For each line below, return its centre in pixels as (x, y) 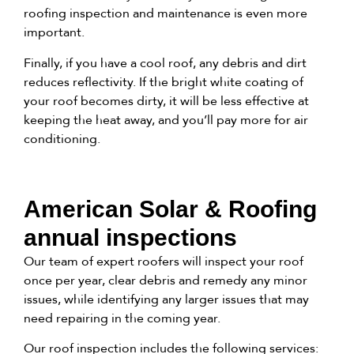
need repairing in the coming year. (122, 318)
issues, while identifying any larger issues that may (166, 299)
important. (54, 32)
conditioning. (62, 138)
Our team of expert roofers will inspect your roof (164, 261)
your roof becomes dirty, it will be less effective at (166, 100)
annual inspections (130, 237)
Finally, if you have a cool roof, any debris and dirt (165, 62)
